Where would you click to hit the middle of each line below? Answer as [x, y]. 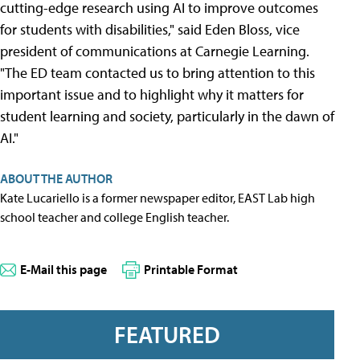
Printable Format [191, 269]
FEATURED [167, 335]
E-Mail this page [63, 269]
